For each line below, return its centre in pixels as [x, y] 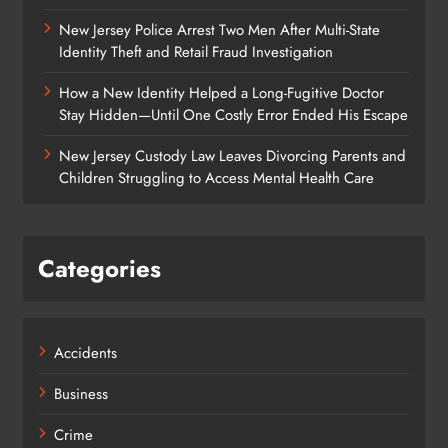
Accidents [85, 352]
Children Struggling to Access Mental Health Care [216, 177]
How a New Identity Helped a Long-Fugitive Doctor [221, 92]
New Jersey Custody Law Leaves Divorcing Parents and [232, 155]
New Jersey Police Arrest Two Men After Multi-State [219, 29]
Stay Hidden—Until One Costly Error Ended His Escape [233, 114]
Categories [99, 268]
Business [81, 393]
